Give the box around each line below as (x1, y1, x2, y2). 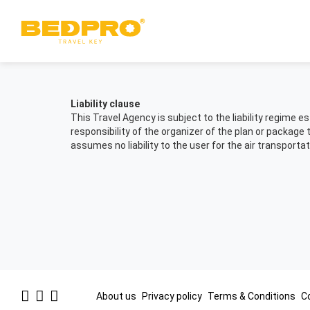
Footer (6, 280, 45, 295)
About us (95, 290, 138, 302)
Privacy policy (141, 290, 204, 302)
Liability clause (71, 98, 140, 109)
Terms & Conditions (207, 290, 298, 302)
